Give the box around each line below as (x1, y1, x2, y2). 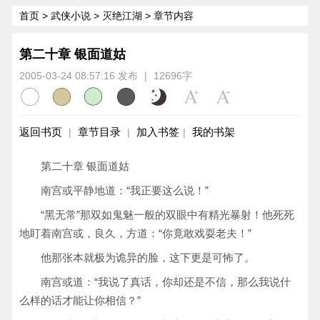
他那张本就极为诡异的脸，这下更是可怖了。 (41, 251, 255, 264)
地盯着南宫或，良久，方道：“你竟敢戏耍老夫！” (19, 227, 251, 239)
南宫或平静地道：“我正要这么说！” (41, 184, 209, 196)
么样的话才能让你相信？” (19, 294, 141, 306)
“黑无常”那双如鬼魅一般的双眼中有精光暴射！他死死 (41, 209, 294, 221)
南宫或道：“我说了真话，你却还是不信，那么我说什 (41, 276, 291, 288)
